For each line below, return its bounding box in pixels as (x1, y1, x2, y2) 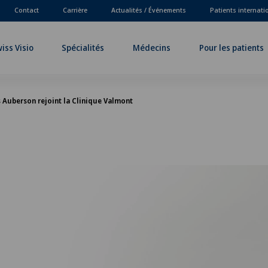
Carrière (63, 5, 87, 14)
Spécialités (62, 41, 105, 53)
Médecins (133, 41, 171, 53)
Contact (14, 5, 39, 14)
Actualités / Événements (111, 5, 186, 14)
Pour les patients (199, 41, 264, 53)
